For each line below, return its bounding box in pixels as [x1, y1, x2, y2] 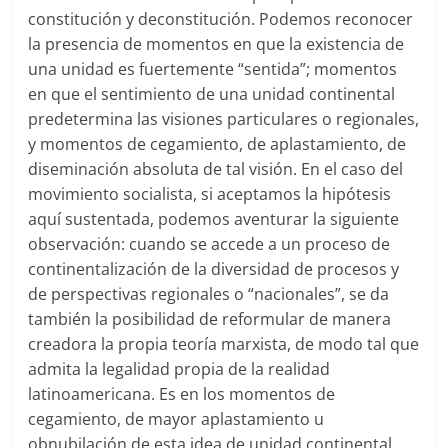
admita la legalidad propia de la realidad [28, 358, 331, 381]
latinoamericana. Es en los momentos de [28, 383, 336, 406]
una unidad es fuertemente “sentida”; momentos [28, 58, 398, 81]
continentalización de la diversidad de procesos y [28, 258, 400, 281]
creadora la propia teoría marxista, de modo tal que [28, 333, 420, 356]
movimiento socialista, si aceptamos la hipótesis [28, 183, 392, 206]
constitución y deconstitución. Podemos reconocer [28, 8, 414, 31]
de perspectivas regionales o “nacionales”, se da [28, 283, 390, 306]
